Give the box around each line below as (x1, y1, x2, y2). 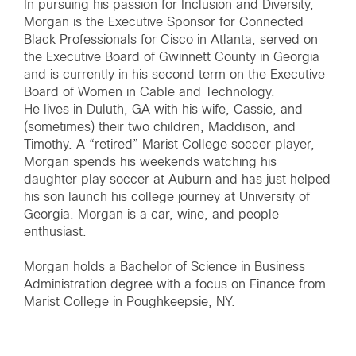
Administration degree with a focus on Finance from (24, 278, 326, 291)
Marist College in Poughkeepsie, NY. (24, 296, 235, 308)
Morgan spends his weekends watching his (24, 156, 277, 168)
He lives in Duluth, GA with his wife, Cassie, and (24, 103, 303, 116)
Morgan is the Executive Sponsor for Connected (24, 16, 304, 29)
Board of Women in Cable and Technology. (24, 86, 275, 99)
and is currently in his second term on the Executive (24, 68, 325, 81)
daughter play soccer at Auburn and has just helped (24, 173, 331, 186)
